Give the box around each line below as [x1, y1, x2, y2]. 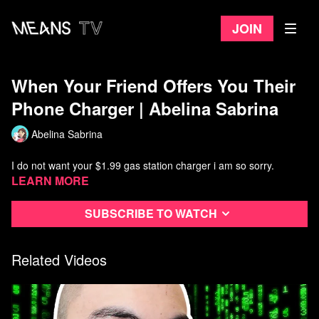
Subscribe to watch [85, 205, 217, 222]
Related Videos [11, 249, 107, 270]
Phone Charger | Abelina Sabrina [11, 96, 278, 120]
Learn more [11, 172, 89, 189]
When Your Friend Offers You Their [11, 73, 296, 98]
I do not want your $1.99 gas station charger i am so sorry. [11, 158, 274, 172]
